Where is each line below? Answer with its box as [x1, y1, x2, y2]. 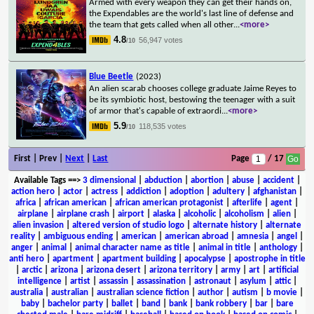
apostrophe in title [233, 254, 306, 264]
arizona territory [149, 265, 212, 275]
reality [11, 231, 35, 241]
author [198, 287, 224, 297]
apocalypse [184, 254, 226, 264]
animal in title [198, 243, 251, 252]
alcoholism [224, 209, 264, 219]
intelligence [17, 276, 62, 286]
